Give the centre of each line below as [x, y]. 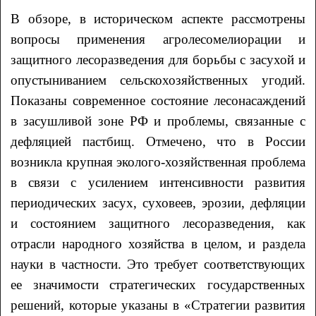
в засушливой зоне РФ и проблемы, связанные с [158, 121]
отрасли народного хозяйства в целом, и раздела [158, 243]
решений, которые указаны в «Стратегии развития [158, 305]
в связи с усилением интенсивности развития [158, 182]
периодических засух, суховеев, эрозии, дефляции [158, 202]
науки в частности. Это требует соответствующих [158, 264]
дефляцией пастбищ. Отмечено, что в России [158, 141]
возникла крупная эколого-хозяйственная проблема [158, 162]
